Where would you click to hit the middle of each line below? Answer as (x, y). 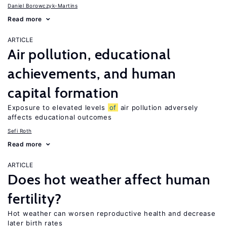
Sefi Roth (20, 131)
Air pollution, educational (89, 54)
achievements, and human (92, 73)
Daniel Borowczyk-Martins (43, 6)
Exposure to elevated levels (58, 107)
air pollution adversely (158, 107)
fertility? (35, 199)
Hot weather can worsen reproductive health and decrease (112, 213)
